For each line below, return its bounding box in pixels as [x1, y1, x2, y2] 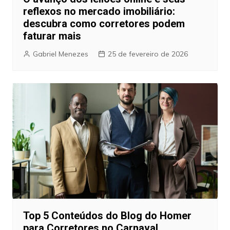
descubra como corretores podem [23, 17, 185, 30]
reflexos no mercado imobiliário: [23, 5, 175, 17]
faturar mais [23, 29, 81, 42]
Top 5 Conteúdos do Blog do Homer [23, 209, 191, 222]
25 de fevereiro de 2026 [107, 49, 188, 59]
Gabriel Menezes [32, 49, 88, 59]
